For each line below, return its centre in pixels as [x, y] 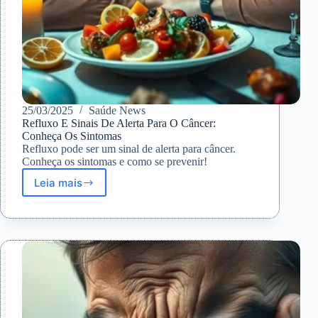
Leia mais [58, 182]
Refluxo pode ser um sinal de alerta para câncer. [129, 149]
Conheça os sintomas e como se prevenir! [115, 162]
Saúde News [117, 111]
